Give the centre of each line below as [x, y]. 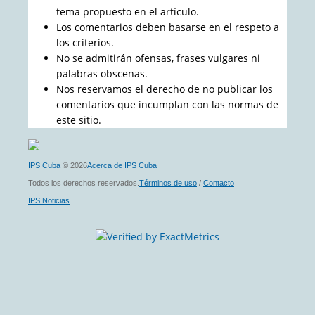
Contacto [219, 183]
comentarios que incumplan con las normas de [167, 105]
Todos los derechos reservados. [84, 183]
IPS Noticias [49, 201]
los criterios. [85, 43]
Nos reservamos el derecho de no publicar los [165, 89]
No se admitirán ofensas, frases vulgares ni [158, 58]
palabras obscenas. [102, 74]
